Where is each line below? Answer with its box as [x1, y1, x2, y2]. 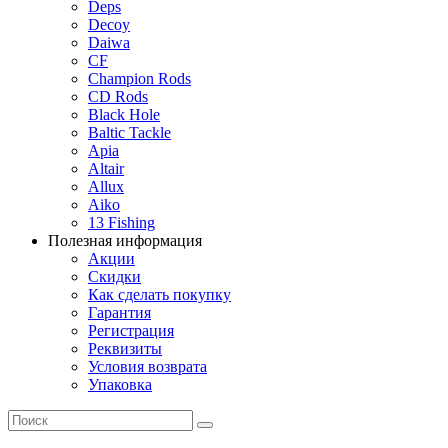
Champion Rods [88, 69, 191, 87]
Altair [88, 159, 124, 177]
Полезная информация [48, 231, 202, 249]
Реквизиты [88, 339, 162, 357]
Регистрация [88, 321, 174, 339]
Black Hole [88, 105, 160, 123]
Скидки [88, 267, 141, 285]
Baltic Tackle [88, 123, 171, 141]
